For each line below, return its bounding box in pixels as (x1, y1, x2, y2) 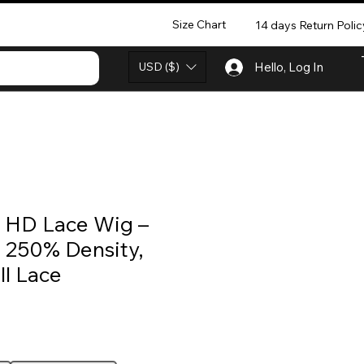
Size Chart (171, 16, 226, 32)
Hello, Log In (254, 59, 323, 75)
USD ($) (139, 59, 180, 74)
